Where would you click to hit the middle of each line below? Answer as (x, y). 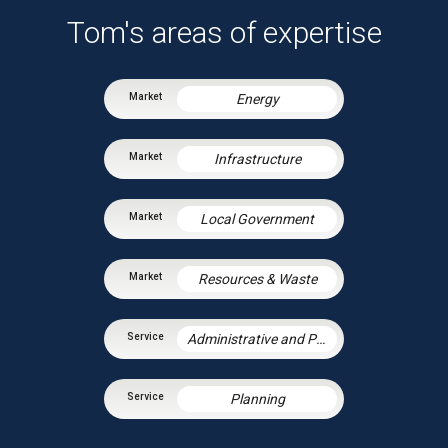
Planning (257, 398)
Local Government (257, 218)
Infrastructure (257, 158)
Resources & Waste (257, 278)
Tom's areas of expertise (224, 32)
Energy (257, 98)
